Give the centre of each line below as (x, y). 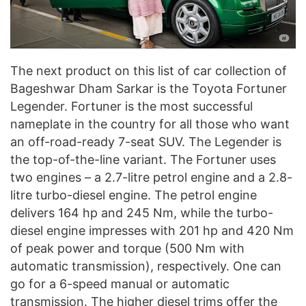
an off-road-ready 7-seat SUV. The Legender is (146, 141)
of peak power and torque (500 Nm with (127, 248)
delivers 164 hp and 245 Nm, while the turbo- (142, 212)
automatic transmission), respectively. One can (146, 266)
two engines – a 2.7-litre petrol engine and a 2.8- (151, 177)
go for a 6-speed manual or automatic (120, 283)
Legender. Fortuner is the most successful (131, 106)
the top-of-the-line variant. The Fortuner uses (143, 159)
